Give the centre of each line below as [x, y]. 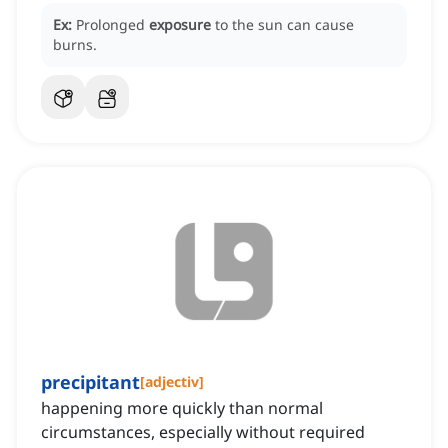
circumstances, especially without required [203, 432]
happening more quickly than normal [182, 408]
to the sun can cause [284, 25]
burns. [75, 45]
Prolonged [112, 25]
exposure [180, 25]
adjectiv [172, 382]
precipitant [90, 382]
